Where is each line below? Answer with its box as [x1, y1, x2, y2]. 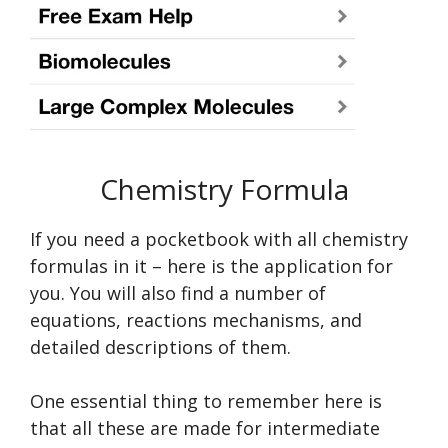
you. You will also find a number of [30, 280, 326, 305]
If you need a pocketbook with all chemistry [30, 226, 408, 251]
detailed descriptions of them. [30, 334, 291, 359]
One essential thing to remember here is [30, 388, 382, 413]
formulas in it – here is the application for [30, 253, 393, 278]
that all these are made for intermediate [30, 415, 380, 440]
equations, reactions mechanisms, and [30, 307, 362, 332]
